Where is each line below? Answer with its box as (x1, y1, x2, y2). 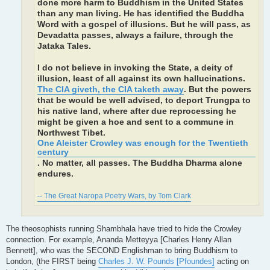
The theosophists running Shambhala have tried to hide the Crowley (6, 224, 242, 234)
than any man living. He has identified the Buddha (37, 8, 244, 18)
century (37, 147, 69, 157)
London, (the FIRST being (6, 257, 98, 266)
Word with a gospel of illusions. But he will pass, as (37, 19, 251, 29)
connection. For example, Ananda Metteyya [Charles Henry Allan (6, 235, 231, 245)
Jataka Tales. (37, 41, 91, 51)
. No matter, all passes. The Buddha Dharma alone (37, 158, 242, 168)
